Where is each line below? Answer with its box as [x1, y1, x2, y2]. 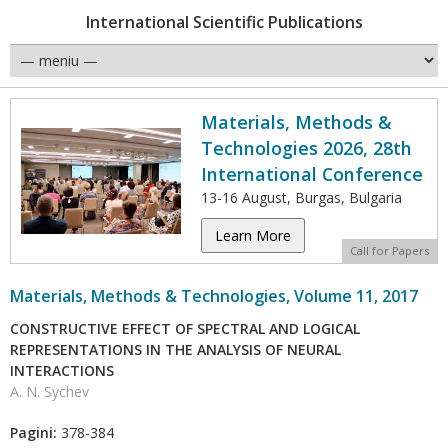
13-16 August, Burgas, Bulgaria [201, 188, 402, 207]
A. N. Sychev [10, 382, 89, 401]
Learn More [215, 226, 291, 245]
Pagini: [10, 423, 57, 442]
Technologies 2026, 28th [201, 136, 412, 160]
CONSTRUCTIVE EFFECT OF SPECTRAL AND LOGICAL [10, 319, 360, 338]
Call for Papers [350, 243, 429, 258]
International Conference [201, 162, 423, 186]
